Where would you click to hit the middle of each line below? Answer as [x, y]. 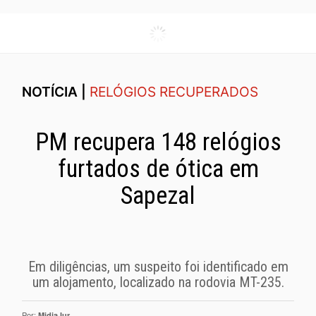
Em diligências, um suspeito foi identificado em [158, 266]
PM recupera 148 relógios [158, 142]
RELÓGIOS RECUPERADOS [174, 91]
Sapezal [158, 195]
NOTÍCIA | [56, 91]
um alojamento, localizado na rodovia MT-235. [158, 282]
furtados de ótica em [158, 169]
